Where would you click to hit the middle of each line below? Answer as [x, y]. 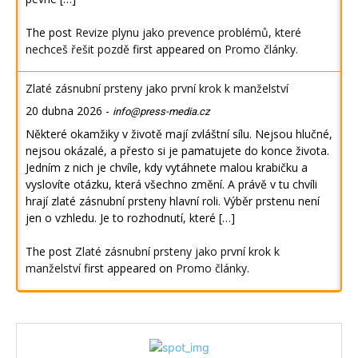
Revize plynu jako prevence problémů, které [188, 33]
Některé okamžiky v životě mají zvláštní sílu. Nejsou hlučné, [179, 134]
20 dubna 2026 [64, 111]
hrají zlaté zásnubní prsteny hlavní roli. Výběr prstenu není [173, 201]
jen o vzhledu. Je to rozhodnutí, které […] [130, 218]
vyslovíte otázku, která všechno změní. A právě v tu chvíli [171, 185]
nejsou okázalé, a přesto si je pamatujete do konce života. [177, 151]
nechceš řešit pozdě [78, 50]
